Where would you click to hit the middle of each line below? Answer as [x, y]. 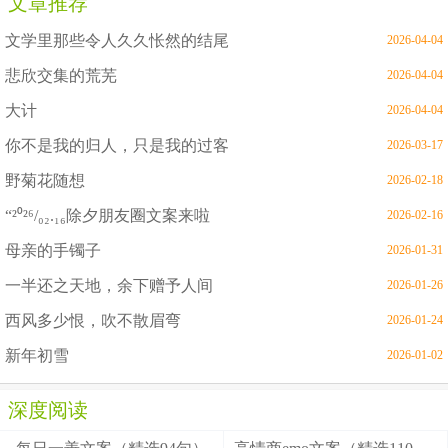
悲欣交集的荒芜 [61, 75]
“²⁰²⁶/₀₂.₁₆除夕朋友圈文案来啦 [107, 215]
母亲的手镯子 [53, 250]
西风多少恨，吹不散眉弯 [93, 320]
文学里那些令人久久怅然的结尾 [117, 40]
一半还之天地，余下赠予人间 [109, 285]
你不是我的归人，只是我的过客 [117, 145]
